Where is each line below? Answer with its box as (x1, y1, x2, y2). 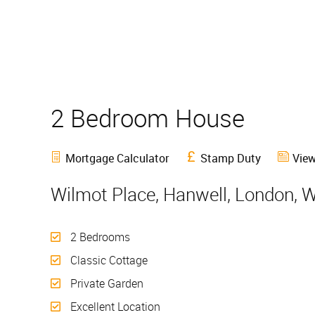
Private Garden (67, 276, 143, 292)
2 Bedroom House (51, 101, 257, 134)
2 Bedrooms (67, 229, 130, 245)
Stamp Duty (200, 150, 261, 167)
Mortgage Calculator (65, 150, 169, 167)
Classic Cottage (67, 252, 148, 269)
